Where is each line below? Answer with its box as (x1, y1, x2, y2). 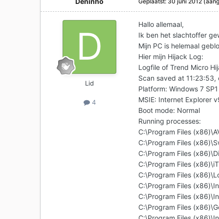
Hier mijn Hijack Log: (138, 52, 204, 61)
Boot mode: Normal (138, 106, 200, 115)
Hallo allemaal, (138, 20, 184, 29)
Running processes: (138, 117, 201, 126)
